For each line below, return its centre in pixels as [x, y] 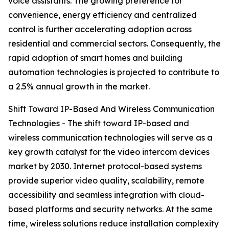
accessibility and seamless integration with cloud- [106, 195]
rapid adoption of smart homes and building [95, 58]
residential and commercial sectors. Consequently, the [114, 44]
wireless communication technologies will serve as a [110, 138]
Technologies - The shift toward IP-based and [99, 123]
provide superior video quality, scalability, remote [106, 181]
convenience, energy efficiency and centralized [102, 15]
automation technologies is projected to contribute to [114, 72]
